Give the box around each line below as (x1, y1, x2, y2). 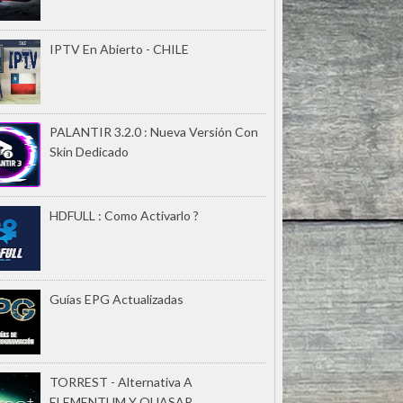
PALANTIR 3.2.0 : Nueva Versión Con (49, 124, 258, 140)
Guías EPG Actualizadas (49, 291, 184, 307)
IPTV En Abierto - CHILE (49, 40, 189, 57)
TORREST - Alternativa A (49, 374, 193, 390)
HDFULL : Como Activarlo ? (49, 207, 199, 223)
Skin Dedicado (49, 144, 129, 160)
